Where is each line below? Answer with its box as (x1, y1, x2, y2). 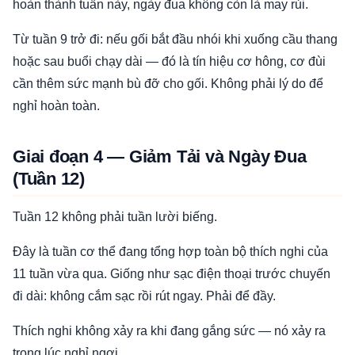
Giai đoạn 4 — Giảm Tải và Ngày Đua (13, 147, 307, 166)
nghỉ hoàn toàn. (13, 99, 100, 113)
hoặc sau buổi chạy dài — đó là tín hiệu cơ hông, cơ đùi (13, 55, 326, 68)
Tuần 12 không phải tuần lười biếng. (13, 210, 217, 223)
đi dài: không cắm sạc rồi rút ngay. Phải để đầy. (13, 289, 276, 303)
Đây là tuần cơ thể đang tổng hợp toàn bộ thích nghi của (13, 245, 328, 258)
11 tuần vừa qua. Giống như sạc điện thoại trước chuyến (13, 267, 330, 281)
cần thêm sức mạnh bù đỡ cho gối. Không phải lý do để (13, 77, 323, 90)
